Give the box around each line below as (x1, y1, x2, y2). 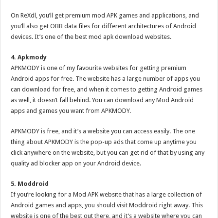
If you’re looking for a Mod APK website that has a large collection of (11, 191, 202, 198)
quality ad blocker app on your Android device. (11, 160, 142, 167)
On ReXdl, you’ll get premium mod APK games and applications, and (11, 12, 200, 19)
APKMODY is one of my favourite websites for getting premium (11, 64, 187, 72)
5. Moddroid (11, 180, 49, 187)
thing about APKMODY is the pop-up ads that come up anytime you (11, 138, 197, 145)
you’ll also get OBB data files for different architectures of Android (11, 22, 197, 30)
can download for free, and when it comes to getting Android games (11, 86, 203, 93)
